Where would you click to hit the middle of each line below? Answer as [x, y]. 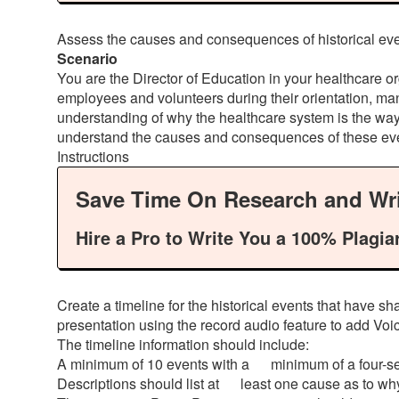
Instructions [93, 156]
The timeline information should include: [183, 344]
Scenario [87, 58]
